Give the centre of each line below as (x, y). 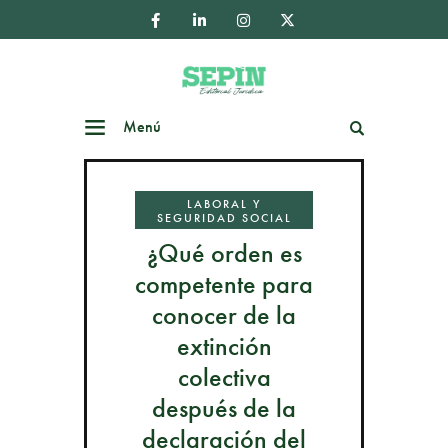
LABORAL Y (224, 203)
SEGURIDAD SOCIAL (224, 217)
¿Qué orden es (224, 253)
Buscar (314, 127)
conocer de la (224, 315)
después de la (224, 408)
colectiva (224, 377)
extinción (224, 346)
